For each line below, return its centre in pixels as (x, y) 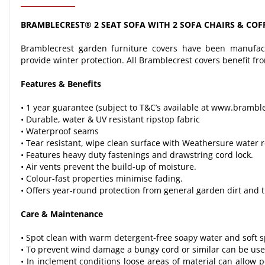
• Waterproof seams (60, 131)
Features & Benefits (61, 84)
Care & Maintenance (62, 214)
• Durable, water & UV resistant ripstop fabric (110, 119)
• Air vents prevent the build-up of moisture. (109, 167)
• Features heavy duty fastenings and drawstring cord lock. (137, 155)
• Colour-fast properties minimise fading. (102, 178)
